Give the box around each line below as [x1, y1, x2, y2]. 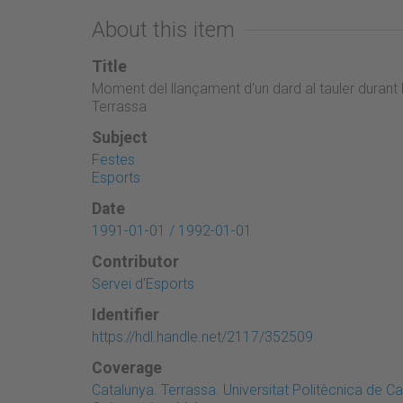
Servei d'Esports [92, 274, 194, 292]
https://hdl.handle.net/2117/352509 [92, 327, 313, 345]
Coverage [92, 358, 162, 377]
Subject [92, 128, 148, 147]
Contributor [92, 252, 179, 271]
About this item [92, 16, 235, 42]
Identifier [92, 305, 159, 324]
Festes [92, 150, 135, 168]
